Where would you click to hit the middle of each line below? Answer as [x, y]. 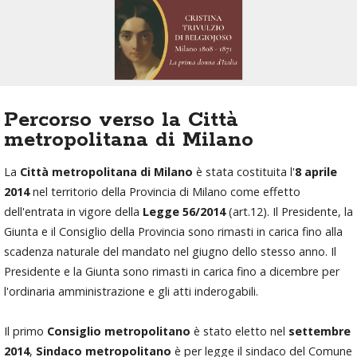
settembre [320, 331]
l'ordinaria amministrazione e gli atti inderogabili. [131, 291]
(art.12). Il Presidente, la [289, 212]
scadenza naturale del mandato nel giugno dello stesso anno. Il [170, 251]
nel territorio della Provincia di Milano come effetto [165, 192]
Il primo [25, 331]
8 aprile [316, 172]
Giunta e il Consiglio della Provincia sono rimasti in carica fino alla [173, 231]
